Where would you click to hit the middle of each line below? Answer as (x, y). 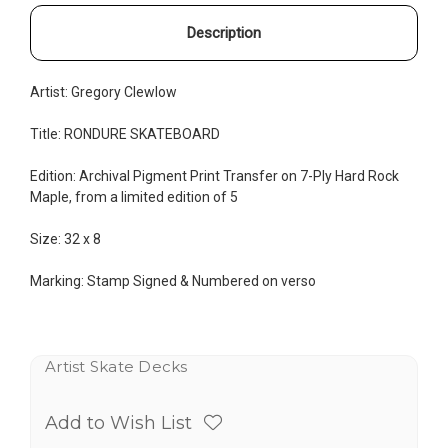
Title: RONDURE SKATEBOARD (125, 133)
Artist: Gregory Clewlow (103, 91)
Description (224, 32)
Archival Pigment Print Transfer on (188, 175)
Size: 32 (55, 238)
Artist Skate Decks (116, 366)
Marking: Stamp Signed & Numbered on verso (173, 280)
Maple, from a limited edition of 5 (134, 196)
